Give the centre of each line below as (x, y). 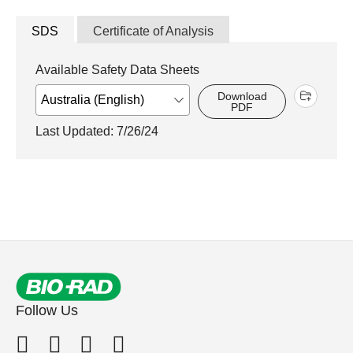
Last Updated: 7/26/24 (97, 131)
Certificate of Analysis (153, 31)
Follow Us (47, 310)
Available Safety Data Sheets (117, 69)
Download (242, 96)
